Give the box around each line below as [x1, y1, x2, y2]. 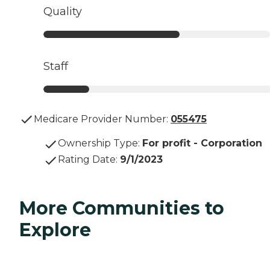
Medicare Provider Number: [34, 113, 168, 125]
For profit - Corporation [142, 137, 262, 149]
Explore [19, 219, 91, 242]
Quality [43, 5, 82, 19]
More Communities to [19, 197, 224, 220]
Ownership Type [58, 137, 138, 149]
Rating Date [58, 154, 116, 166]
